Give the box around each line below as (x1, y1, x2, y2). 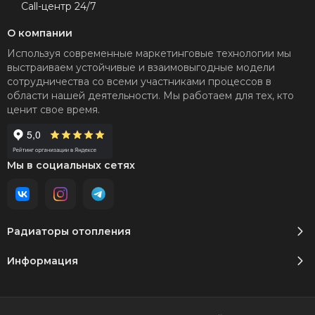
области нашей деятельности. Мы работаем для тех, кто (7, 89, 294, 102)
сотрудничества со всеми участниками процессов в (7, 75, 271, 88)
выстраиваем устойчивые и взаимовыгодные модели (7, 61, 275, 74)
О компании (7, 27, 72, 39)
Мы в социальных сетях (7, 159, 135, 172)
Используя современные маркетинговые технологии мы (7, 47, 291, 60)
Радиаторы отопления (7, 225, 131, 238)
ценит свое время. (7, 103, 100, 116)
